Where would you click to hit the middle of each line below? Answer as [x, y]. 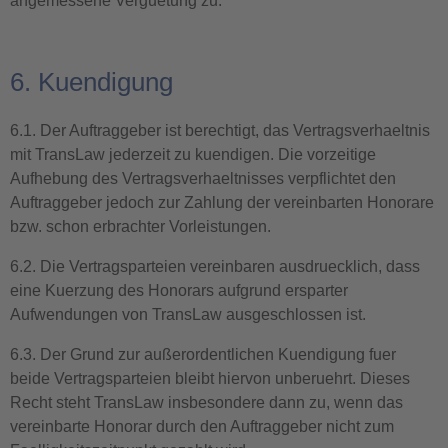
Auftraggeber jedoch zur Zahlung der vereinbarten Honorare [222, 202]
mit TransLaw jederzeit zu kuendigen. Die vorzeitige [193, 154]
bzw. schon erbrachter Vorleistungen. [140, 226]
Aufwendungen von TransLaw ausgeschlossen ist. [188, 314]
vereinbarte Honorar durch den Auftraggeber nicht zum [202, 426]
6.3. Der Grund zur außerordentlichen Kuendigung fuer [203, 354]
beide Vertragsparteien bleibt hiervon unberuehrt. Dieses [210, 378]
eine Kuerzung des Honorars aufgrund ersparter [179, 290]
